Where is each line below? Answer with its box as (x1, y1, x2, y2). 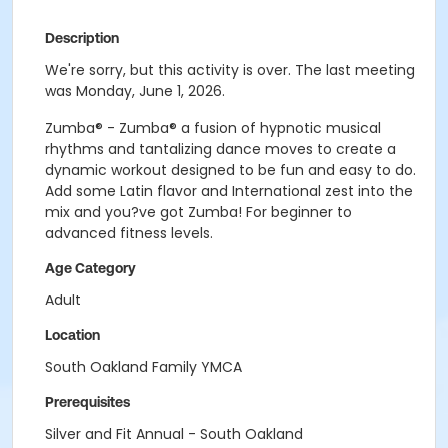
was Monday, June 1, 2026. (45, 81, 225, 101)
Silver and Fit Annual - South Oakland (45, 424, 303, 444)
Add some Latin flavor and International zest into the (45, 181, 413, 201)
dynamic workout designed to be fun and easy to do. (45, 160, 416, 180)
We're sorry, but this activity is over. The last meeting (45, 60, 415, 80)
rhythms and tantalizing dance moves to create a (45, 139, 396, 159)
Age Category (45, 260, 136, 276)
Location (45, 327, 100, 343)
